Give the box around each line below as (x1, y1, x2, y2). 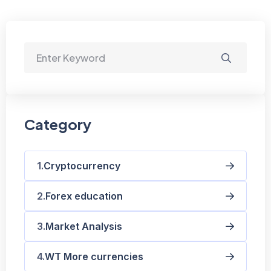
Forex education (45, 189, 123, 202)
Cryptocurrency (44, 159, 120, 172)
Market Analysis (45, 220, 122, 232)
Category (24, 114, 91, 133)
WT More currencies (45, 250, 143, 263)
